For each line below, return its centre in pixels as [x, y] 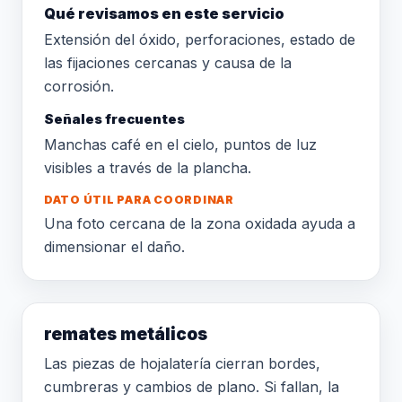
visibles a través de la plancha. [148, 168]
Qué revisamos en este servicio [164, 13]
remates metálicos [126, 334]
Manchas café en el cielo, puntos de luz [180, 144]
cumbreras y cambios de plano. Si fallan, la [192, 387]
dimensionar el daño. [114, 247]
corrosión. [79, 86]
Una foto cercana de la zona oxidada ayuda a [200, 223]
